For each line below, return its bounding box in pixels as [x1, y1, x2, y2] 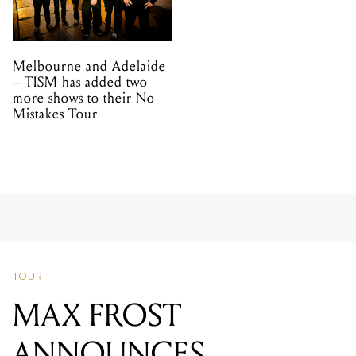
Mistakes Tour [13, 105, 98, 122]
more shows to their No [13, 89, 155, 106]
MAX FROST [13, 211, 182, 250]
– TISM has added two [13, 73, 148, 91]
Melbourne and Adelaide [13, 57, 166, 75]
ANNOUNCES [13, 250, 205, 288]
